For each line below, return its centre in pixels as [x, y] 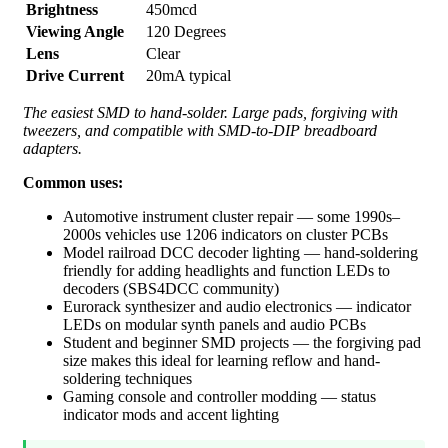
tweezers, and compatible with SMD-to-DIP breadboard [200, 131]
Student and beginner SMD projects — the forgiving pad [242, 343]
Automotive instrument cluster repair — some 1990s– [231, 217]
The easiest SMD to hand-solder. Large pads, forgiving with [210, 113]
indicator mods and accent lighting [171, 415]
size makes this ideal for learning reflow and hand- [221, 361]
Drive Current [75, 76]
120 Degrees [186, 32]
